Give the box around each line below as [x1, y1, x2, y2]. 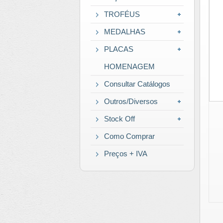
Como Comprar [104, 132, 155, 140]
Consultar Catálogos [104, 80, 170, 88]
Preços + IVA [104, 149, 147, 158]
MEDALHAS [104, 27, 145, 36]
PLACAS [104, 45, 133, 53]
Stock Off [104, 114, 135, 123]
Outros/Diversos [104, 97, 158, 106]
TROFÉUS [104, 10, 140, 18]
